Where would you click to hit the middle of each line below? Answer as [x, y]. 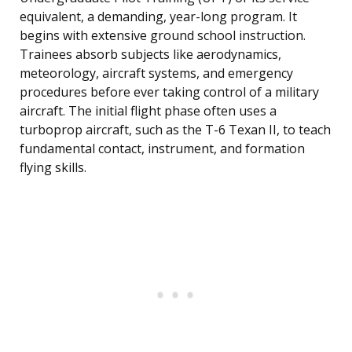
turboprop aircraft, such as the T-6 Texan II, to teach [175, 130]
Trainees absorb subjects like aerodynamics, [150, 55]
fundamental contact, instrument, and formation [162, 149]
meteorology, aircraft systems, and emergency [156, 73]
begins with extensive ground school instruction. [163, 36]
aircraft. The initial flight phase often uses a [148, 111]
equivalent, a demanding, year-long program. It [158, 17]
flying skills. [53, 168]
